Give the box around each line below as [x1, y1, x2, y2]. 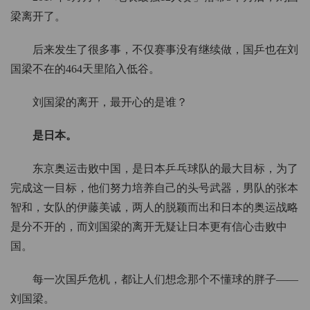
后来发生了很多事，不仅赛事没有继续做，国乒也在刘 [33, 44, 298, 56]
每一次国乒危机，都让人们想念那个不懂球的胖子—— [33, 273, 298, 286]
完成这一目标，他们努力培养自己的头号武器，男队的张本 [10, 182, 298, 194]
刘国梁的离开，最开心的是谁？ [33, 96, 188, 109]
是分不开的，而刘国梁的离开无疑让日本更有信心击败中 [10, 221, 287, 233]
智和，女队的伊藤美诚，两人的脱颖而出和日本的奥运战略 [10, 201, 298, 214]
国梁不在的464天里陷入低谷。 [10, 63, 160, 75]
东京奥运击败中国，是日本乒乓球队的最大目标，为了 [33, 163, 298, 175]
